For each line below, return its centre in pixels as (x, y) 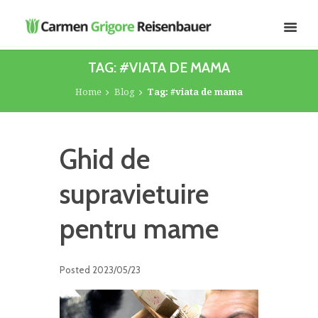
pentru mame (139, 229)
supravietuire (134, 194)
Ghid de (105, 160)
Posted (76, 270)
